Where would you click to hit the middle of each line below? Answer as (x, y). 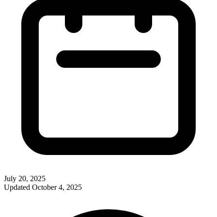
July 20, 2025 (25, 178)
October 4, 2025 (57, 187)
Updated (18, 187)
